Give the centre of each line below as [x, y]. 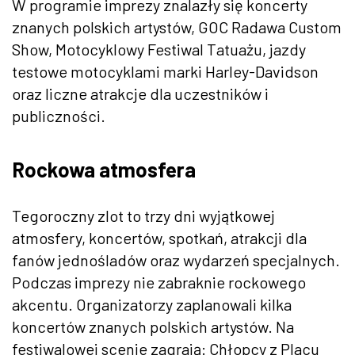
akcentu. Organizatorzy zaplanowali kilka [152, 304]
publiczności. [59, 115]
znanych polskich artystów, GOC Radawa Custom [177, 27]
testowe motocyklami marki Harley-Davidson [165, 71]
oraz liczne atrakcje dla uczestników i [140, 93]
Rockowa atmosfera [104, 169]
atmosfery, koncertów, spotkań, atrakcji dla [159, 237]
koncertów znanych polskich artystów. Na [153, 326]
